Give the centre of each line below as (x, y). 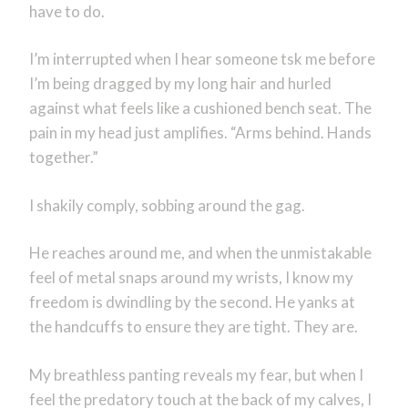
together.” (63, 158)
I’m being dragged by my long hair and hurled (180, 84)
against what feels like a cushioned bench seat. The (200, 108)
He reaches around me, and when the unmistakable (200, 253)
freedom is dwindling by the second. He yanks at (192, 302)
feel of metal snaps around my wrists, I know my (191, 278)
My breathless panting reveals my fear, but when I (196, 374)
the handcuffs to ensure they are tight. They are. (193, 327)
